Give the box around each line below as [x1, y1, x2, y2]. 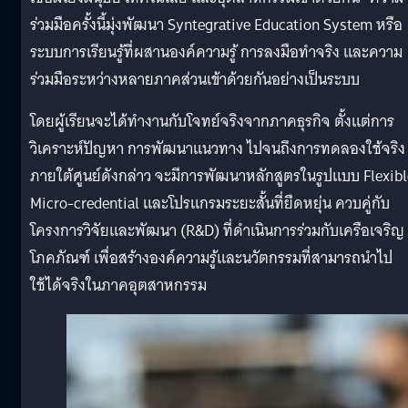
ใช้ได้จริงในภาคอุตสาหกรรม [30, 271, 207, 299]
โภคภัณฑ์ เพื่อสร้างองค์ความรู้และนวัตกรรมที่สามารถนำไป [30, 244, 393, 271]
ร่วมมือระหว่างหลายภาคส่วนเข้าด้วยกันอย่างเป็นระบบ [30, 66, 360, 93]
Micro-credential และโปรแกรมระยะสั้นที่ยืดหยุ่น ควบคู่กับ [30, 189, 390, 217]
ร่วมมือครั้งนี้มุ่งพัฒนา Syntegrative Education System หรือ [30, 11, 403, 38]
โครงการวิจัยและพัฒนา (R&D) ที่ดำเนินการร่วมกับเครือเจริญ [30, 217, 404, 244]
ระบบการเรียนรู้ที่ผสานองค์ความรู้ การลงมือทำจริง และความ [30, 38, 403, 66]
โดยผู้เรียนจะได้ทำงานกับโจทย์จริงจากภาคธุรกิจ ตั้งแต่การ [30, 107, 394, 135]
